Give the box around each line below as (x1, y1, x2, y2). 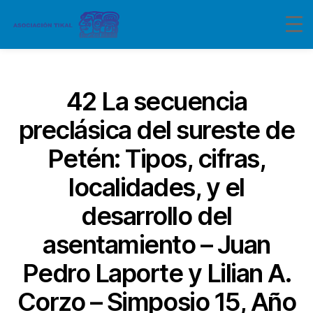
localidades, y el (68, 172, 245, 203)
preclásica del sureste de (18, 115, 295, 145)
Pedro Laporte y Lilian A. (22, 258, 291, 289)
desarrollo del (81, 201, 232, 231)
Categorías (156, 73, 218, 87)
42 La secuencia (66, 86, 247, 117)
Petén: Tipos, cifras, (47, 143, 266, 174)
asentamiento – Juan (43, 229, 270, 260)
